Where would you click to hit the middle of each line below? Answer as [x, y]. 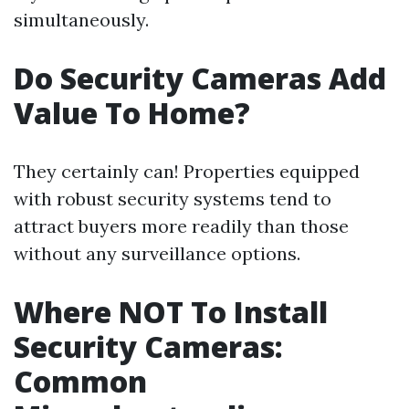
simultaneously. [81, 20]
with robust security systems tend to [173, 199]
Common [80, 381]
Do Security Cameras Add [200, 78]
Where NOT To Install [171, 312]
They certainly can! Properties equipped [187, 171]
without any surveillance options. [157, 253]
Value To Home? [132, 113]
